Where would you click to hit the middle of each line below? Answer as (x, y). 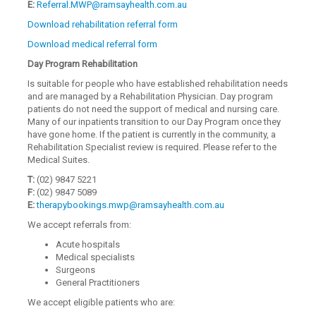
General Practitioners (98, 282)
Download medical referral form (93, 44)
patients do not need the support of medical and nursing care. (154, 109)
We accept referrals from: (80, 225)
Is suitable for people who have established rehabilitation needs (158, 84)
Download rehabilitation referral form (103, 24)
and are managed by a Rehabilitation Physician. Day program (151, 96)
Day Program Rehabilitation (83, 64)
